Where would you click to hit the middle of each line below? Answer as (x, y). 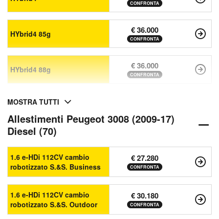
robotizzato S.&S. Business (55, 167)
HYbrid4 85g (31, 34)
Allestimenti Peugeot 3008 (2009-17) (91, 119)
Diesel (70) (32, 131)
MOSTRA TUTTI (33, 102)
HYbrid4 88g (31, 70)
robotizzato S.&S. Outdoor (54, 205)
